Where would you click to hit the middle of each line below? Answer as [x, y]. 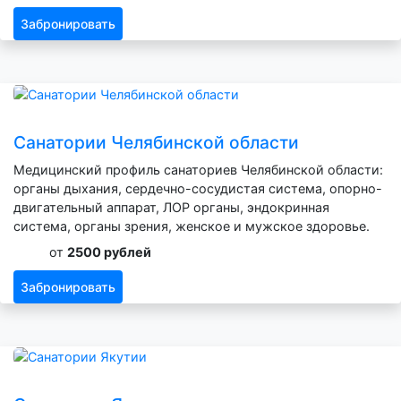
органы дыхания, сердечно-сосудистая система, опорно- [198, 188]
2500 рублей [109, 252]
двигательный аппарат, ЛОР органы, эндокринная [171, 207]
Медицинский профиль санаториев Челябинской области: [198, 169]
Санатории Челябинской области [156, 142]
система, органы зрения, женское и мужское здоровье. [192, 226]
